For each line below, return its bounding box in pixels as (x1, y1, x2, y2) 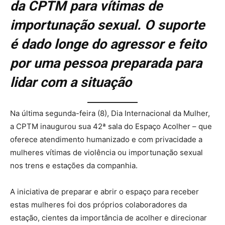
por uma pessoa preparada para (10, 55, 202, 72)
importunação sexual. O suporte (10, 17, 205, 34)
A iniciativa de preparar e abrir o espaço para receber (10, 186, 199, 196)
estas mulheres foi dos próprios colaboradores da (10, 199, 187, 209)
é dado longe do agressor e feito (10, 36, 206, 53)
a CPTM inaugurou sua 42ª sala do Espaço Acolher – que (10, 121, 212, 131)
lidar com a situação (10, 74, 132, 91)
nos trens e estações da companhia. (10, 160, 138, 170)
